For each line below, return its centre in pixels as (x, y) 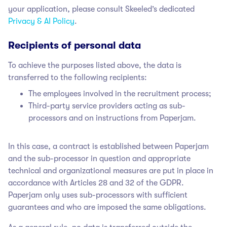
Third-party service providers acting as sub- (107, 106)
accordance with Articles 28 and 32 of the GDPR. (96, 183)
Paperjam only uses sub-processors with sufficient (98, 195)
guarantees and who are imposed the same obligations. (107, 207)
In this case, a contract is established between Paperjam (108, 146)
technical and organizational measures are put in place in (111, 171)
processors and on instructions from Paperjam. (112, 118)
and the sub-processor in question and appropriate (99, 158)
